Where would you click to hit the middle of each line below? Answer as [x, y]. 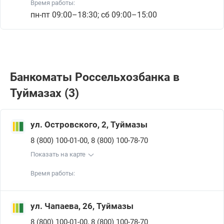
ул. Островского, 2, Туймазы [89, 124]
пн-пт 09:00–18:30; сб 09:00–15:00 [94, 15]
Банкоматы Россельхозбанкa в [95, 77]
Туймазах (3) [44, 93]
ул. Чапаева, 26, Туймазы [82, 206]
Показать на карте [58, 154]
